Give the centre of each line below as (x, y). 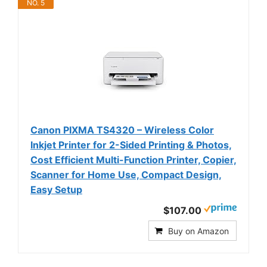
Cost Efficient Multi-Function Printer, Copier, (133, 159)
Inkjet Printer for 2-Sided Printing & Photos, (131, 145)
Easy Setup (56, 189)
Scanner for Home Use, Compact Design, (126, 174)
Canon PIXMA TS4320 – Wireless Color (122, 130)
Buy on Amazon (198, 231)
